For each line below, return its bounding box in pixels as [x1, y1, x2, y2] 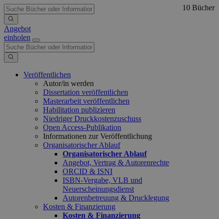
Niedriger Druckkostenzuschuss [43, 114, 141, 123]
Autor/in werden [43, 79, 94, 88]
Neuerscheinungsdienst [63, 185, 134, 193]
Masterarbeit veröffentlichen [43, 97, 130, 105]
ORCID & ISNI [63, 167, 112, 175]
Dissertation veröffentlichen [43, 88, 128, 96]
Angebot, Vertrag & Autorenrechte [63, 158, 169, 167]
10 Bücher [180, 3, 217, 12]
